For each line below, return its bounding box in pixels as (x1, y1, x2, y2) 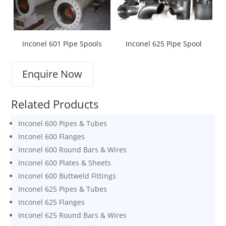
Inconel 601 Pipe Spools (22, 38, 102, 48)
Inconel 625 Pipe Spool (126, 38, 202, 48)
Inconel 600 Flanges (18, 131, 85, 141)
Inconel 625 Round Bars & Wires (18, 210, 127, 220)
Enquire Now (22, 67, 83, 81)
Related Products (11, 96, 99, 111)
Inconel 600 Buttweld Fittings (18, 171, 117, 181)
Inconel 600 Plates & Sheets (18, 157, 111, 167)
